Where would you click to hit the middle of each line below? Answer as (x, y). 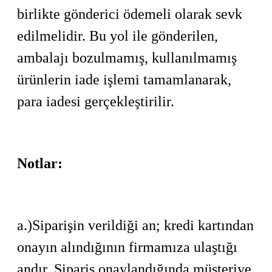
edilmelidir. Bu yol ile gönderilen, (117, 36)
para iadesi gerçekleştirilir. (96, 101)
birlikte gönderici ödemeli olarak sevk (130, 14)
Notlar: (40, 163)
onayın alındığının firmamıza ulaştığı (127, 247)
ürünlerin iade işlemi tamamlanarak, (124, 80)
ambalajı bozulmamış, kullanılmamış (127, 58)
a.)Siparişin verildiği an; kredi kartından (135, 225)
